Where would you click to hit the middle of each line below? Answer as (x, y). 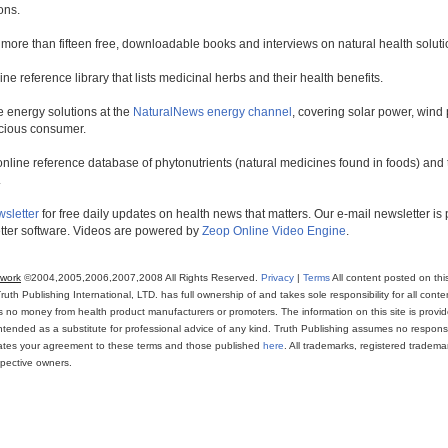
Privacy (277, 278)
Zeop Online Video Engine (274, 231)
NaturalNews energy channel (212, 112)
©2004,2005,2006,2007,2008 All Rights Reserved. (141, 278)
